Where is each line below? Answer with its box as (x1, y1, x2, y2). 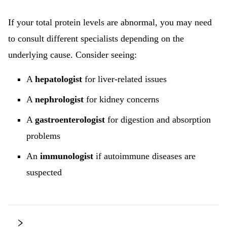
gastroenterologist (35, 115, 105, 125)
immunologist (40, 151, 93, 161)
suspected (26, 167, 62, 177)
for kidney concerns (84, 94, 159, 104)
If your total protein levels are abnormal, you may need (8, 17, 212, 27)
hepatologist (35, 74, 82, 84)
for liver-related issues (82, 74, 167, 84)
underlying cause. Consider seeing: (8, 50, 137, 60)
